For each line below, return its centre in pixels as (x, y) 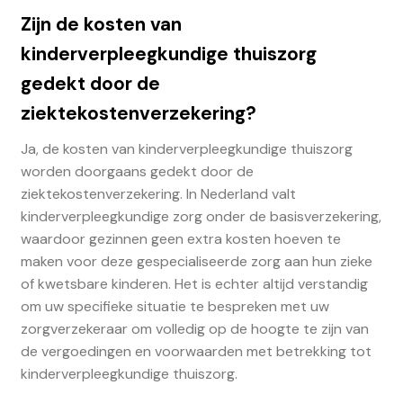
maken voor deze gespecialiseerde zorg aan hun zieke (196, 262)
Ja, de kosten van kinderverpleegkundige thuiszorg (186, 149)
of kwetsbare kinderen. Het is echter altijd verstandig (194, 284)
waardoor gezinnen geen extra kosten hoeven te (180, 239)
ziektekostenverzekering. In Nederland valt (158, 194)
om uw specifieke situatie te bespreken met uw (175, 307)
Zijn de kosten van (101, 23)
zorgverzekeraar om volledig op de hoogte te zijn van (194, 329)
